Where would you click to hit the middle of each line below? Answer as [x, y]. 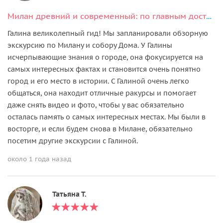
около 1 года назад [39, 159]
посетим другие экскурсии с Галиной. [73, 141]
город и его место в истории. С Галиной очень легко [98, 81]
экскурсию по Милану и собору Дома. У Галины [90, 45]
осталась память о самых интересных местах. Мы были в [107, 117]
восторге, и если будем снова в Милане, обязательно [100, 129]
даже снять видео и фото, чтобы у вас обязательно [96, 105]
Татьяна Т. [69, 194]
